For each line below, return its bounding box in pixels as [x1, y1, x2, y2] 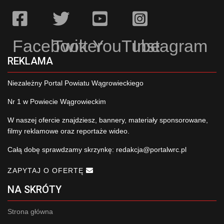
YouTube [92, 36, 160, 56]
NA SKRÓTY [7, 183, 61, 196]
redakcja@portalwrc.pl [116, 145, 186, 154]
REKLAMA [7, 55, 53, 67]
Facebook [12, 36, 87, 56]
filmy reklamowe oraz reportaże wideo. [7, 127, 129, 135]
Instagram [132, 36, 207, 56]
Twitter [52, 36, 102, 56]
